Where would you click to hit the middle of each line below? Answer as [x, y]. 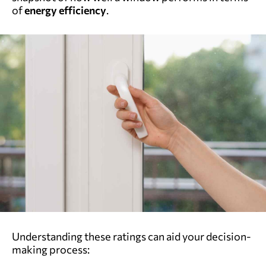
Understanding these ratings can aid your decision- [132, 236]
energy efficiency [65, 10]
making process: [51, 249]
